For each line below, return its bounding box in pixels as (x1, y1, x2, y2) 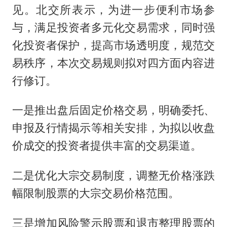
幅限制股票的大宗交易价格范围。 (12, 186, 179, 200)
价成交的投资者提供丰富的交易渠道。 (12, 139, 202, 153)
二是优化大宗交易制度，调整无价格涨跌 (12, 169, 215, 182)
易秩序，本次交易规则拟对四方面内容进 (12, 56, 215, 69)
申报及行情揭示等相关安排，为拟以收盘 (12, 121, 215, 135)
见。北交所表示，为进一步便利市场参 (12, 3, 215, 16)
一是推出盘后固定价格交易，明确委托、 (12, 103, 215, 117)
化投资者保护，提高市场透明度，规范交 (12, 38, 215, 52)
